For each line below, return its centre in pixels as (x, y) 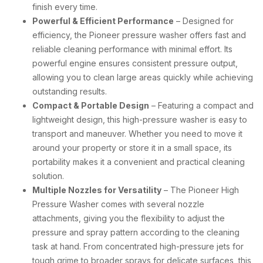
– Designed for (204, 21)
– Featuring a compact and (201, 105)
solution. (48, 176)
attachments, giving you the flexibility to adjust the (129, 218)
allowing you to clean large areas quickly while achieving (143, 77)
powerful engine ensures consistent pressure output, (135, 63)
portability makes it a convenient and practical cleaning (139, 161)
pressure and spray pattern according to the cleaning (136, 232)
